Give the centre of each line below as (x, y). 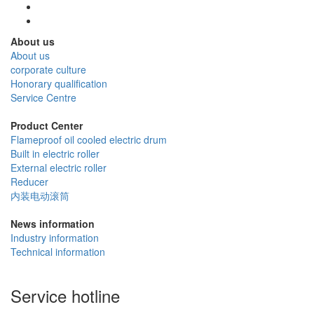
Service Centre (43, 98)
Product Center (47, 126)
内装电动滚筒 (40, 196)
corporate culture (48, 70)
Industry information (55, 238)
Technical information (58, 252)
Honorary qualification (59, 84)
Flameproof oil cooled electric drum (89, 140)
